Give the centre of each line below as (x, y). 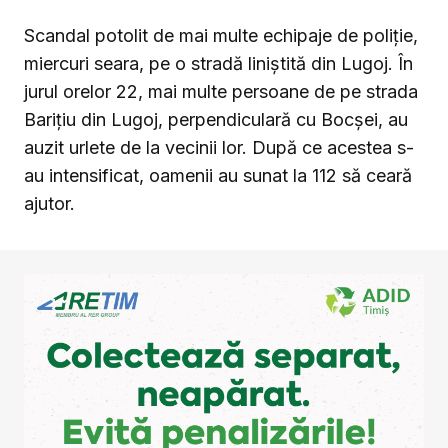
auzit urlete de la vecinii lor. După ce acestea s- (219, 148)
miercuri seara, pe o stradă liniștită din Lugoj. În (218, 64)
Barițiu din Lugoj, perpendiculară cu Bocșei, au (216, 120)
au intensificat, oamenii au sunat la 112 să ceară (218, 176)
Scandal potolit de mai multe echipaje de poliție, (221, 36)
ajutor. (49, 204)
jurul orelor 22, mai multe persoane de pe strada (221, 92)
